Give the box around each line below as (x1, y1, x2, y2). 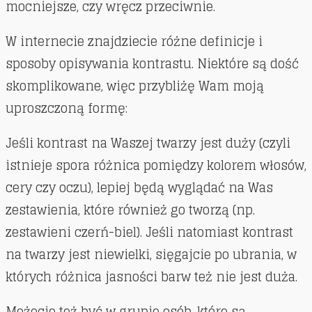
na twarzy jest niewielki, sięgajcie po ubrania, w (6, 243, 297, 266)
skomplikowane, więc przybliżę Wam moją (6, 75, 264, 97)
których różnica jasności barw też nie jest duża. (6, 265, 301, 288)
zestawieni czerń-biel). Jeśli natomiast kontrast (6, 221, 293, 244)
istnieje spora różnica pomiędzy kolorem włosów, (6, 154, 306, 177)
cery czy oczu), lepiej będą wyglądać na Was (6, 176, 273, 199)
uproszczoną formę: (6, 97, 127, 120)
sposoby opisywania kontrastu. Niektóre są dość (6, 52, 299, 75)
